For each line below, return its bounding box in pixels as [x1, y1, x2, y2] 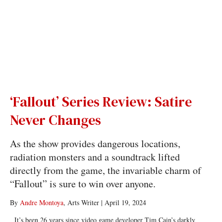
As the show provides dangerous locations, [9, 137, 180, 150]
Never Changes [9, 111, 101, 129]
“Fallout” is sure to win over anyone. [9, 177, 156, 190]
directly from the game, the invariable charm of [9, 164, 201, 177]
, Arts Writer [63, 198, 99, 207]
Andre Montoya [19, 198, 63, 207]
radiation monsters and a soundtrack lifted [9, 150, 180, 164]
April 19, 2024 [104, 198, 146, 207]
